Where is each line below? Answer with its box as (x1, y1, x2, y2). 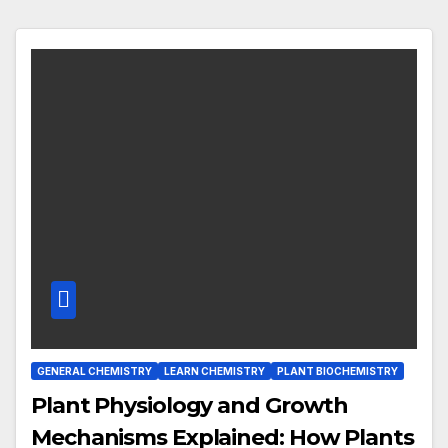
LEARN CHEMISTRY (164, 364, 265, 377)
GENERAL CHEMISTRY (37, 364, 152, 377)
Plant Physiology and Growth (31, 391, 349, 419)
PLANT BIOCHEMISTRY (277, 364, 398, 377)
